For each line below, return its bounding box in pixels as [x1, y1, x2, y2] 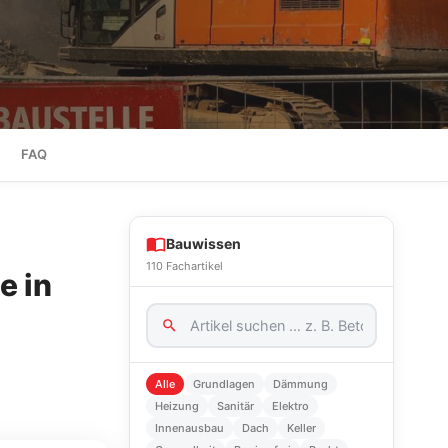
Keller [287, 421, 316, 435]
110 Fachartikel [146, 259, 223, 273]
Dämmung [273, 377, 328, 391]
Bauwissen [166, 235, 241, 252]
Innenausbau [155, 421, 224, 435]
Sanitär [217, 399, 254, 413]
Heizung [155, 399, 199, 413]
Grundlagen [193, 377, 255, 391]
